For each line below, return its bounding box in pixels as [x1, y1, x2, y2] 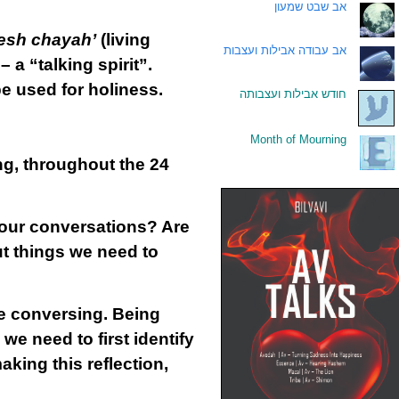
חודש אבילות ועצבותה [240, 87, 346, 101]
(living [95, 30, 151, 49]
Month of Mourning [250, 133, 346, 146]
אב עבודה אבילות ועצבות [224, 44, 346, 57]
